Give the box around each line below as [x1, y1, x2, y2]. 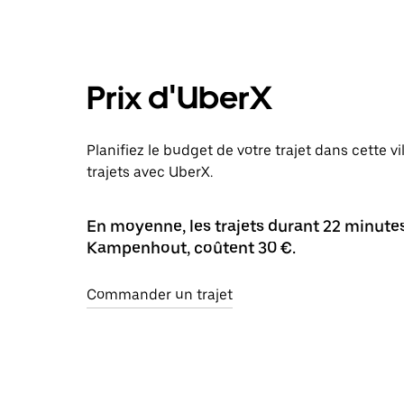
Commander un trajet [87, 285, 233, 303]
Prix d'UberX [87, 78, 272, 117]
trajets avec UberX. [87, 162, 213, 180]
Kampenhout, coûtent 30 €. [87, 237, 296, 257]
